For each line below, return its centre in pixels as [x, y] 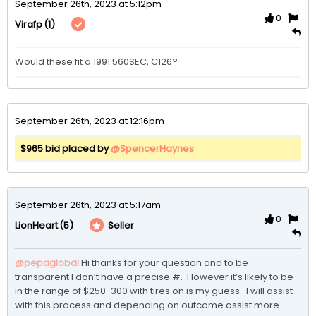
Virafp [29, 25]
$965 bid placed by [66, 148]
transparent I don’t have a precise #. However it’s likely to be [154, 276]
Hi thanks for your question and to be [164, 262]
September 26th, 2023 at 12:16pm [90, 121]
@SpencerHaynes [152, 148]
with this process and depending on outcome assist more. [148, 305]
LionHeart [36, 226]
